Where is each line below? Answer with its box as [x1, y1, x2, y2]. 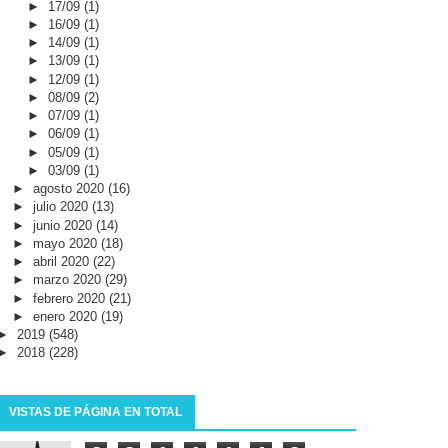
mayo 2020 [32, 235, 101, 251]
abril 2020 [32, 254, 93, 270]
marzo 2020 [32, 272, 105, 288]
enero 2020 [32, 308, 101, 324]
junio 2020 [32, 217, 96, 233]
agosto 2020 [32, 181, 108, 197]
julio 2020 [32, 199, 92, 215]
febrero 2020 [32, 290, 109, 306]
